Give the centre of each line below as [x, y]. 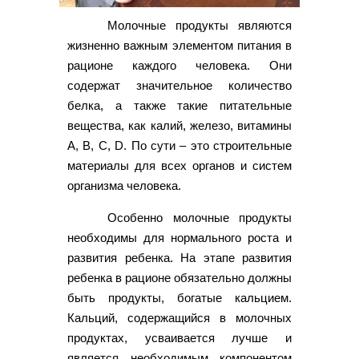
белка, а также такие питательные [179, 106]
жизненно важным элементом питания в [179, 46]
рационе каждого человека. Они [179, 66]
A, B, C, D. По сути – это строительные [179, 146]
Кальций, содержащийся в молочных [179, 318]
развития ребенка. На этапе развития [179, 258]
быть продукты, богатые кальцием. [179, 298]
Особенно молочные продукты [200, 218]
